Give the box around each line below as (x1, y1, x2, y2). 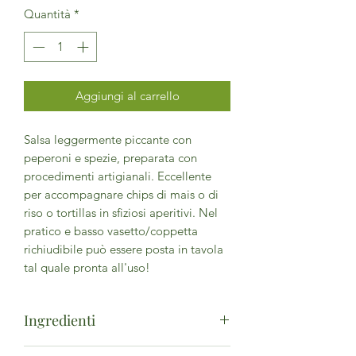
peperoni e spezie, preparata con (24, 150, 197, 166)
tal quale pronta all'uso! (24, 260, 150, 276)
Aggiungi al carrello (75, 88, 180, 104)
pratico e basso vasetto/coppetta (24, 223, 198, 239)
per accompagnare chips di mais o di (24, 187, 219, 203)
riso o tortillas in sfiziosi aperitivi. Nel (24, 205, 218, 221)
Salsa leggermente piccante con (24, 132, 192, 148)
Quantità (24, 6, 71, 21)
